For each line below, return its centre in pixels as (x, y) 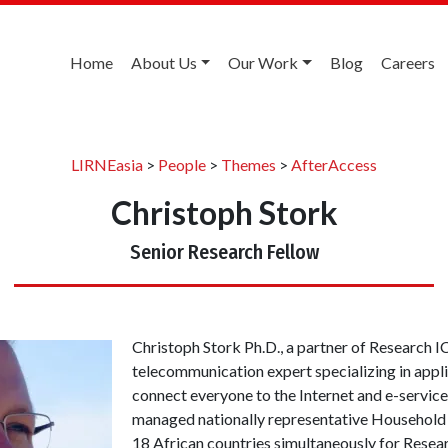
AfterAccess (334, 164)
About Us (163, 62)
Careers (408, 62)
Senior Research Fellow (224, 251)
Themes (248, 164)
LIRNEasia (107, 164)
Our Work (263, 62)
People (182, 164)
